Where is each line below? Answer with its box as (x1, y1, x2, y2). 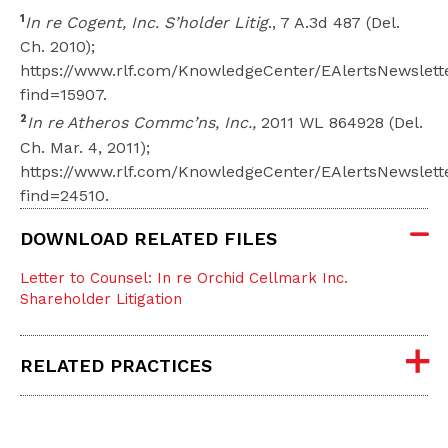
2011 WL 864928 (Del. (256, 113, 423, 133)
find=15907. (20, 85, 107, 105)
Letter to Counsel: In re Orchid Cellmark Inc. (20, 268, 348, 287)
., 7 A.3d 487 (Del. (268, 13, 400, 33)
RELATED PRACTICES (20, 354, 212, 376)
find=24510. (20, 185, 109, 205)
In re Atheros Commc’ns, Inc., (27, 113, 256, 133)
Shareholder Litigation (20, 289, 182, 308)
